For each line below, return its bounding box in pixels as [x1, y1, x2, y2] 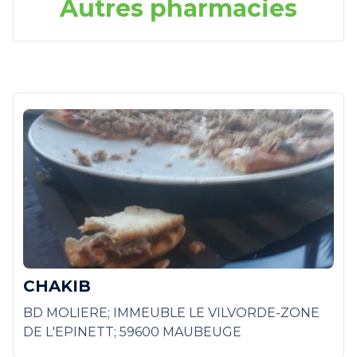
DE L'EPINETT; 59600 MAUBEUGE [23, 324, 241, 340]
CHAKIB [23, 277, 91, 296]
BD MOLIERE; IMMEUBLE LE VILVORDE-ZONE [23, 305, 320, 321]
